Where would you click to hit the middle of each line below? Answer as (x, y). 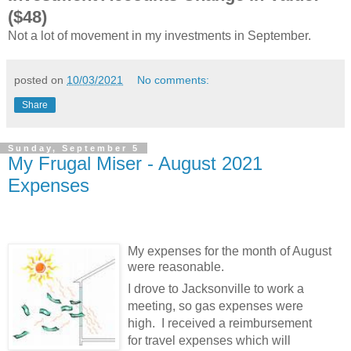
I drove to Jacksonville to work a (216, 289)
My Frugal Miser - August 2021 (135, 163)
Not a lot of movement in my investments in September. (159, 35)
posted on (40, 80)
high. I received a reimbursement (220, 324)
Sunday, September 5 (74, 148)
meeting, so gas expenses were (215, 306)
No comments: (174, 80)
